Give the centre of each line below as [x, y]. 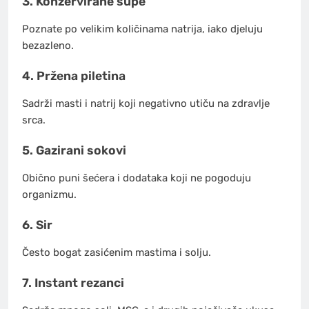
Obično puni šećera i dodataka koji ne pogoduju [137, 178]
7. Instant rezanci [73, 283]
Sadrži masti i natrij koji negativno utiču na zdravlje [146, 103]
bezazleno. [48, 45]
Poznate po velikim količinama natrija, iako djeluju [142, 29]
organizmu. [49, 194]
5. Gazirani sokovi [74, 151]
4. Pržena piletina [74, 76]
